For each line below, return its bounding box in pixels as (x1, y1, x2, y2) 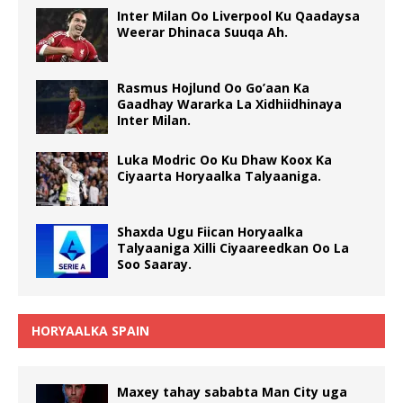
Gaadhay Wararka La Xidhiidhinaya (117, 95, 342, 113)
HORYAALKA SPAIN (31, 322, 149, 340)
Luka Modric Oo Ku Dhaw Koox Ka (117, 151, 332, 169)
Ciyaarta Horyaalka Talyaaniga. (117, 167, 321, 185)
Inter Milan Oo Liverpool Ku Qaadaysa (117, 7, 360, 25)
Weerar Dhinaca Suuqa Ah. (117, 23, 288, 41)
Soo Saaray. (117, 255, 192, 273)
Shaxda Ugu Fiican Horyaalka (117, 223, 303, 241)
